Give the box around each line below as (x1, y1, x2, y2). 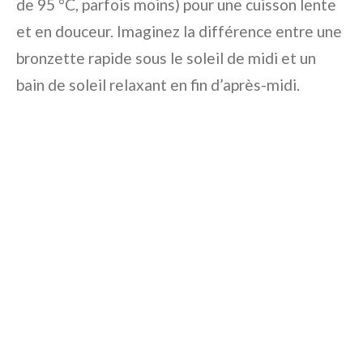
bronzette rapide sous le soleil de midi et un (16, 49, 316, 68)
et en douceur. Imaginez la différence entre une (16, 22, 342, 41)
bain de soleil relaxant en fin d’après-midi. (16, 75, 300, 95)
